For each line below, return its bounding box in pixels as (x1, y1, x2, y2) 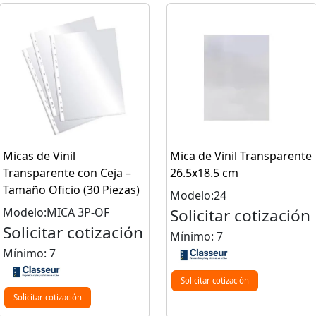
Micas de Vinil (2, 148, 75, 164)
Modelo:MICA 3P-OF (2, 205, 109, 221)
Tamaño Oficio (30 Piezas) (2, 182, 140, 198)
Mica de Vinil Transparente (170, 148, 312, 164)
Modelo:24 (170, 188, 226, 204)
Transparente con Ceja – (2, 165, 131, 181)
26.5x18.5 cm (170, 165, 238, 181)
